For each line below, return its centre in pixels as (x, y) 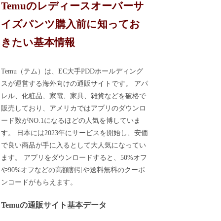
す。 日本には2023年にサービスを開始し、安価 (75, 133)
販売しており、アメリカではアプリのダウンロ (74, 108)
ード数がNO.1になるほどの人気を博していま (71, 120)
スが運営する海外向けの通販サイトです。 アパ (75, 83)
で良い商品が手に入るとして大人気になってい (74, 145)
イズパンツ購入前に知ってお (71, 24)
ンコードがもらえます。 (39, 182)
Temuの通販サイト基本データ (54, 205)
